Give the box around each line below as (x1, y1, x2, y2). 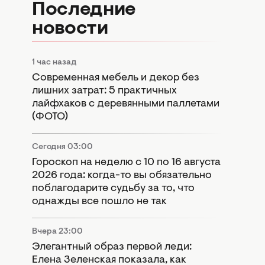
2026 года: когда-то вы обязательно (32, 170, 212, 181)
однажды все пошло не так (32, 196, 167, 207)
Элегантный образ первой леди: (32, 241, 192, 253)
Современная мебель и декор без (32, 72, 199, 83)
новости (32, 20, 108, 38)
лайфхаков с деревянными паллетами (32, 98, 219, 109)
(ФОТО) (32, 111, 68, 122)
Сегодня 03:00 (32, 143, 93, 151)
